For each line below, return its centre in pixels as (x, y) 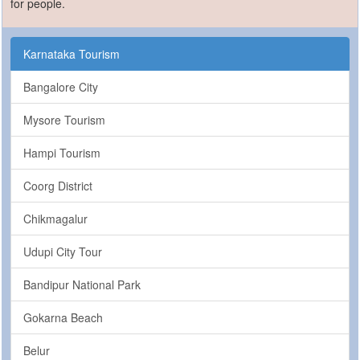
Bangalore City (61, 86)
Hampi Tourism (62, 152)
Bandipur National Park (82, 284)
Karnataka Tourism (72, 53)
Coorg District (58, 185)
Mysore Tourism (64, 119)
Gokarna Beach (63, 317)
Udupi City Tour (63, 251)
